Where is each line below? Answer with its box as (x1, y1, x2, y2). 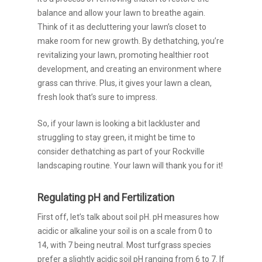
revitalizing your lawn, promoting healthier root (37, 50, 209, 60)
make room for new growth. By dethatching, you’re (37, 36, 224, 46)
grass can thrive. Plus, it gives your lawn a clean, (37, 78, 212, 88)
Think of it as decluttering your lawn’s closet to (37, 22, 206, 32)
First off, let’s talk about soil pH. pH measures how (37, 212, 219, 222)
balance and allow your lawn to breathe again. (37, 8, 205, 18)
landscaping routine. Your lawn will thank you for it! (37, 161, 223, 170)
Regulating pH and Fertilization (37, 192, 177, 204)
